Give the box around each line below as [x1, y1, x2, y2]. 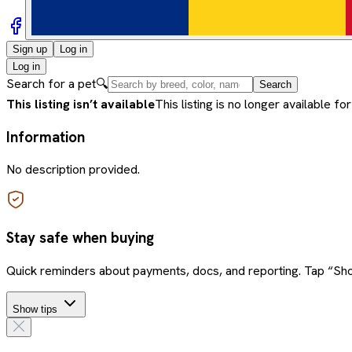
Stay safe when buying [6, 228, 154, 248]
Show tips [13, 302, 57, 315]
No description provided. [6, 161, 140, 178]
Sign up [13, 42, 47, 55]
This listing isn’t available [6, 95, 155, 112]
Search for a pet [6, 75, 96, 92]
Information [6, 126, 85, 147]
